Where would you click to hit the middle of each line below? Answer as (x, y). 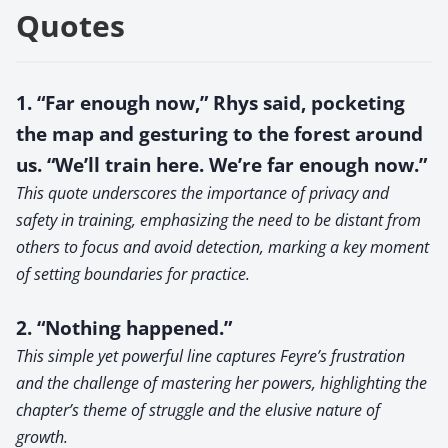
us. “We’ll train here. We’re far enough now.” (221, 164)
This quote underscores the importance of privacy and (202, 192)
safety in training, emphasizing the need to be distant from (218, 219)
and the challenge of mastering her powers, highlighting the (221, 382)
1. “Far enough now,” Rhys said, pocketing (210, 102)
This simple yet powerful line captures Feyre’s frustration (210, 355)
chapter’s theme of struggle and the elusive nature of (198, 409)
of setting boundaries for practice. (133, 273)
